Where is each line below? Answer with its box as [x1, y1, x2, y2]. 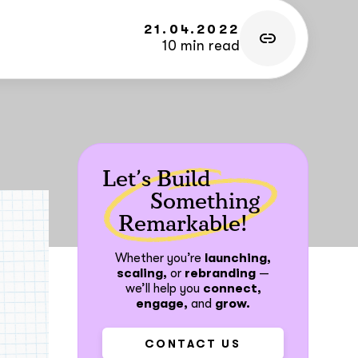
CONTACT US [145, 337, 241, 350]
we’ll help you [125, 281, 203, 296]
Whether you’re [115, 251, 205, 265]
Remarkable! [118, 211, 248, 237]
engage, [136, 296, 188, 311]
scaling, [117, 266, 167, 280]
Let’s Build [102, 166, 210, 192]
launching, [205, 251, 271, 265]
